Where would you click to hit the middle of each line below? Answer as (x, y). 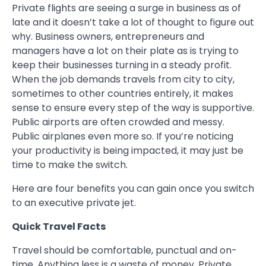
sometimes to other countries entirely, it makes (123, 94)
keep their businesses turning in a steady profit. (122, 65)
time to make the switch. (70, 165)
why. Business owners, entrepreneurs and (108, 37)
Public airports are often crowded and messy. (118, 122)
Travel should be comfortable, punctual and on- (124, 251)
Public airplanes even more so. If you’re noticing (123, 137)
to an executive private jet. (74, 203)
